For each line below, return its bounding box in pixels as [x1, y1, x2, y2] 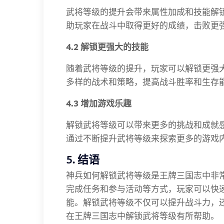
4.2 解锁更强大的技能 [66, 41, 148, 52]
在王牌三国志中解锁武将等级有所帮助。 [66, 210, 219, 221]
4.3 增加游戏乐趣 [66, 98, 131, 108]
